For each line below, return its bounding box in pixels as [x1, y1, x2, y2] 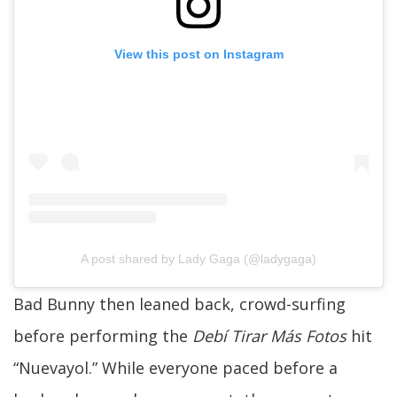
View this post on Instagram [113, 47, 284, 62]
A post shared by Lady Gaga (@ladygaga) [81, 251, 316, 266]
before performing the [13, 324, 192, 346]
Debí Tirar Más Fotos [192, 324, 346, 346]
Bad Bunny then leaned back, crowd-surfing [13, 292, 346, 315]
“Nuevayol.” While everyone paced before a [13, 356, 338, 378]
